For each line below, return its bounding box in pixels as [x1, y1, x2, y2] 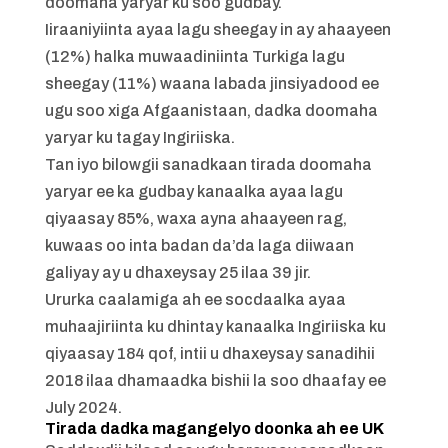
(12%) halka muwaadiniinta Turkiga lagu [44, 48, 345, 65]
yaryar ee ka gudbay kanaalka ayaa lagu [44, 183, 343, 200]
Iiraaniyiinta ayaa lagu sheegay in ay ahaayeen [44, 21, 391, 38]
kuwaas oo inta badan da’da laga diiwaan [44, 237, 354, 254]
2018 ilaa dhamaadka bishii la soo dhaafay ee [44, 372, 386, 389]
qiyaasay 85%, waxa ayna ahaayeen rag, [44, 210, 347, 227]
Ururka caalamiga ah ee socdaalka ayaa [44, 291, 346, 308]
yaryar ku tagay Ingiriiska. [44, 129, 235, 146]
